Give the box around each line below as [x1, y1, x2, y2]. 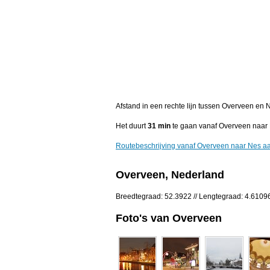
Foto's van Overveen [116, 212, 222, 224]
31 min [148, 122, 171, 131]
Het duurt [116, 122, 148, 131]
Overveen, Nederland [116, 169, 224, 181]
